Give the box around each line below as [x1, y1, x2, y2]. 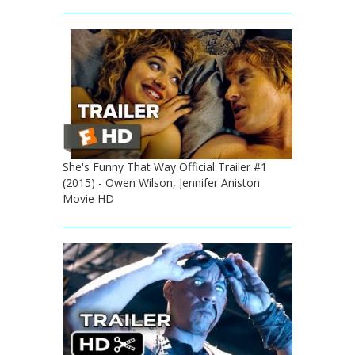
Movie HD [63, 190, 114, 206]
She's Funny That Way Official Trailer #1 [63, 158, 267, 174]
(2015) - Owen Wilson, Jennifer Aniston [63, 174, 260, 190]
